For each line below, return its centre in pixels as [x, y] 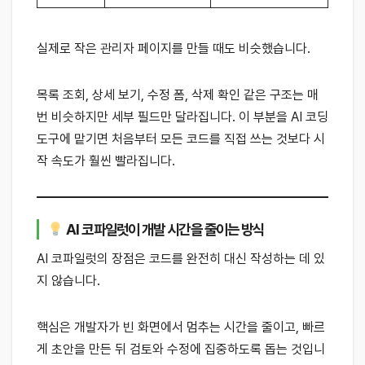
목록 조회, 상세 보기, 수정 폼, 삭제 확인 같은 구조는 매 [178, 95]
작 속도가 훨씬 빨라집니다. [106, 161]
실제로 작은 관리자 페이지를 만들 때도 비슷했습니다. [174, 49]
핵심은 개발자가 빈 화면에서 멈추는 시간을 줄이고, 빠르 [181, 328]
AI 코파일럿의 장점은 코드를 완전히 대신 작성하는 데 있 [181, 259]
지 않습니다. [68, 281]
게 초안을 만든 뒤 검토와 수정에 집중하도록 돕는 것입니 [181, 350]
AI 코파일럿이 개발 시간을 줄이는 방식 [164, 229]
